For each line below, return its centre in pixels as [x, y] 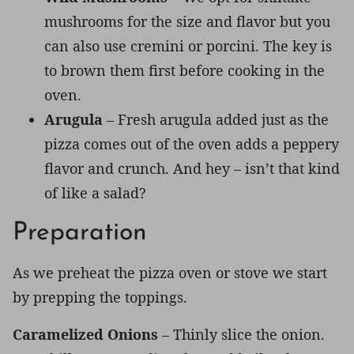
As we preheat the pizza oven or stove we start [170, 272]
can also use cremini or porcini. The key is [188, 45]
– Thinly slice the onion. [241, 334]
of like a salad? [95, 192]
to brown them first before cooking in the [185, 70]
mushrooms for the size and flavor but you [187, 21]
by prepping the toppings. [100, 297]
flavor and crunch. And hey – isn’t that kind [192, 168]
